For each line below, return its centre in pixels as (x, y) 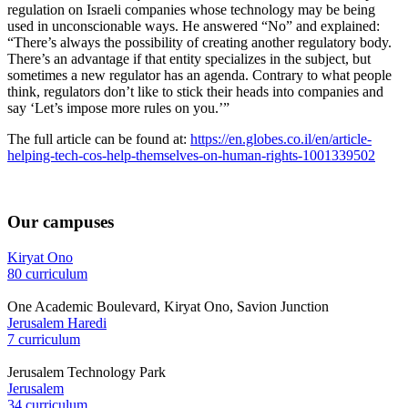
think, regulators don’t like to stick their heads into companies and (195, 92)
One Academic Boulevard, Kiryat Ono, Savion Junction (168, 306)
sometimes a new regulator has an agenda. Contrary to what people (199, 76)
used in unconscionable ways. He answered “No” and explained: (194, 26)
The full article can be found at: (99, 139)
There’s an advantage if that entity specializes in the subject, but (189, 59)
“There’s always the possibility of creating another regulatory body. (199, 43)
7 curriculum (44, 339)
